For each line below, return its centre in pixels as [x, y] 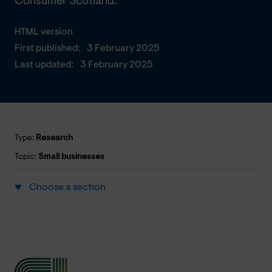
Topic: [26, 157]
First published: [47, 48]
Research [54, 138]
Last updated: [44, 65]
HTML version [44, 32]
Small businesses [71, 157]
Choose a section [67, 187]
